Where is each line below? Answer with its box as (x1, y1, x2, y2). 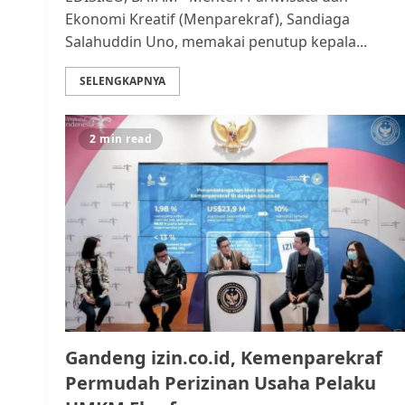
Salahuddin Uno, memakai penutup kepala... (65, 32, 367, 52)
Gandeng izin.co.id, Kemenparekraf (65, 345, 382, 370)
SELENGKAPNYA (80, 73, 165, 89)
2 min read (89, 131, 152, 146)
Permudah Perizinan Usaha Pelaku (65, 371, 376, 395)
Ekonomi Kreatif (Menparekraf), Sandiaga (65, 9, 350, 29)
